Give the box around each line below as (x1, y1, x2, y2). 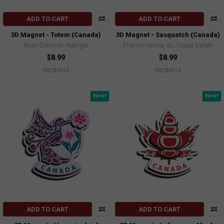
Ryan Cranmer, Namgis (23, 41, 88, 49)
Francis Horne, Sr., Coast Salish (123, 41, 212, 49)
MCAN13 (155, 66, 181, 74)
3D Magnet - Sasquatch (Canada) (116, 31, 220, 39)
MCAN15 (43, 66, 69, 74)
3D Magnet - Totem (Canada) (11, 31, 101, 39)
